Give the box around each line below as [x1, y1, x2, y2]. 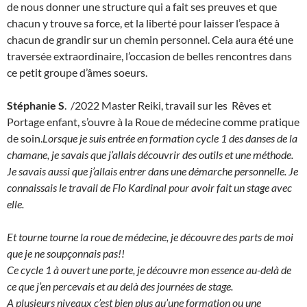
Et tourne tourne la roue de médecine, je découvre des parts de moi [7, 230, 293, 243]
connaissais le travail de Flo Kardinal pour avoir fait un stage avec [7, 181, 292, 194]
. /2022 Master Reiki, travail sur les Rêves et [64, 99, 271, 112]
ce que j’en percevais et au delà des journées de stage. [7, 280, 235, 293]
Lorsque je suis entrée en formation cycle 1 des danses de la [42, 132, 297, 145]
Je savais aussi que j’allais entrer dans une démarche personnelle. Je [7, 164, 298, 177]
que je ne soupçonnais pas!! [7, 247, 125, 260]
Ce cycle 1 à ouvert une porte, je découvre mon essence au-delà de [7, 263, 291, 276]
